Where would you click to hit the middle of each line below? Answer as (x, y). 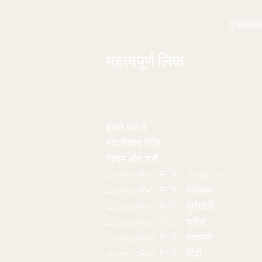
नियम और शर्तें (132, 158)
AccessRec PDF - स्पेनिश (159, 190)
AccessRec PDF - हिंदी (154, 253)
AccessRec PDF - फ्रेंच (156, 222)
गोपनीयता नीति (133, 143)
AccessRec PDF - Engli (158, 174)
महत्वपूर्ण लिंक (145, 60)
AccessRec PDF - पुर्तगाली (161, 206)
